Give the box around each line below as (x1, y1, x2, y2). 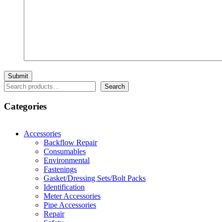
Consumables (44, 147, 86, 156)
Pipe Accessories (44, 200, 96, 209)
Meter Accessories (44, 191, 101, 200)
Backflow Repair (44, 138, 97, 147)
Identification (44, 182, 85, 191)
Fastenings (44, 165, 77, 173)
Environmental (44, 156, 90, 165)
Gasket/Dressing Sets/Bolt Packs (44, 173, 146, 182)
